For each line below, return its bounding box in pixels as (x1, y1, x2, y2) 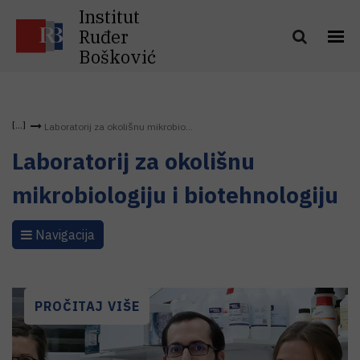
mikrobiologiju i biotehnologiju (12, 180, 338, 210)
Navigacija (32, 227, 95, 243)
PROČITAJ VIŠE (35, 298, 140, 314)
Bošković (79, 44, 156, 68)
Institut (79, 4, 140, 28)
